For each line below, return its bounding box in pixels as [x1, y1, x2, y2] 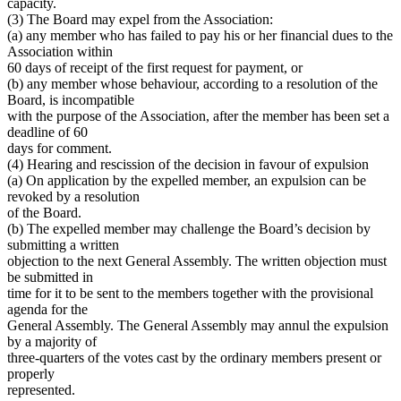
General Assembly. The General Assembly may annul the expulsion [7, 317, 388, 333]
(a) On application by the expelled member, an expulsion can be [7, 172, 366, 188]
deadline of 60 [7, 124, 88, 140]
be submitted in [7, 269, 93, 285]
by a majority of [7, 333, 97, 349]
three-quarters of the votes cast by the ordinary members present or [7, 349, 381, 365]
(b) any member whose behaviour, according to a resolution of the [7, 75, 378, 91]
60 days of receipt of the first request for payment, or [7, 59, 303, 75]
